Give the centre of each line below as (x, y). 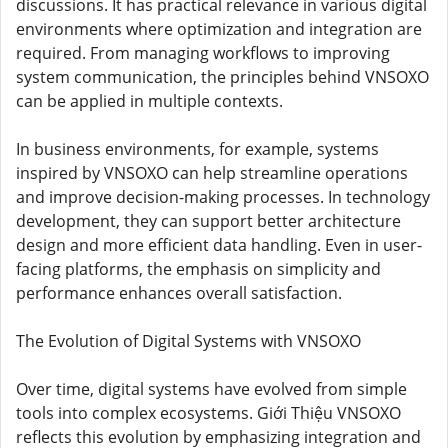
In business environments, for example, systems (197, 149)
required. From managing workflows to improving (203, 53)
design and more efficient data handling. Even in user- (219, 245)
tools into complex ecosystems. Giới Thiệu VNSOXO (208, 413)
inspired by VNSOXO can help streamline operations (212, 173)
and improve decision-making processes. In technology (223, 197)
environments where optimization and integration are (219, 29)
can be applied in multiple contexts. (149, 101)
